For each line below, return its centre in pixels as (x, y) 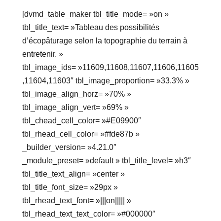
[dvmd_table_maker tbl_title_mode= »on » (95, 14)
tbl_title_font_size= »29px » (70, 187)
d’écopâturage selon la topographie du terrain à (105, 41)
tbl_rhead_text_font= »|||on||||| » (76, 201)
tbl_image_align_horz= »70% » (76, 94)
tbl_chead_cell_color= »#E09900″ (81, 121)
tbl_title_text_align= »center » (73, 174)
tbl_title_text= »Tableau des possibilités (91, 28)
